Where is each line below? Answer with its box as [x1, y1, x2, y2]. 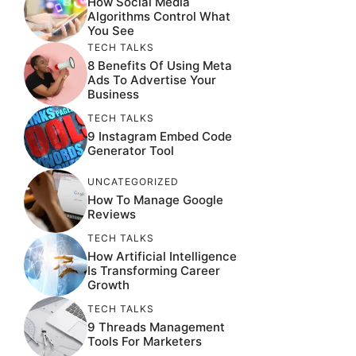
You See [87, 22, 134, 38]
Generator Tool [87, 142, 174, 158]
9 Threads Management [87, 319, 225, 335]
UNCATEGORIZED [87, 175, 179, 188]
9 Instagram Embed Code [87, 128, 232, 144]
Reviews [87, 206, 136, 222]
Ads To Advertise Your [87, 72, 216, 87]
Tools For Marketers [87, 333, 202, 349]
